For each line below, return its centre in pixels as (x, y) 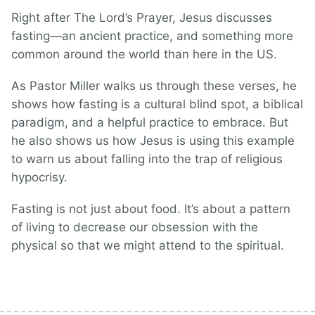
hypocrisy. (39, 178)
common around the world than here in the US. (144, 54)
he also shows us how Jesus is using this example (153, 141)
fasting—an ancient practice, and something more (152, 36)
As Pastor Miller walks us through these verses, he (154, 86)
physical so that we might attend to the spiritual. (148, 246)
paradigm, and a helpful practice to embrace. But (150, 123)
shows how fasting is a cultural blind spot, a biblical (157, 104)
